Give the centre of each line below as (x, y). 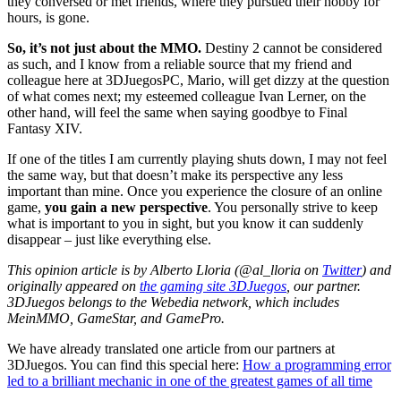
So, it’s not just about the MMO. (104, 48)
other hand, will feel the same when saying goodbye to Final (177, 113)
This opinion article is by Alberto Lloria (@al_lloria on (165, 270)
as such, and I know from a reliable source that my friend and (179, 64)
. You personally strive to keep (293, 208)
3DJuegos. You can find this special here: (125, 365)
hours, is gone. (48, 18)
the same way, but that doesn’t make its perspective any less (175, 175)
